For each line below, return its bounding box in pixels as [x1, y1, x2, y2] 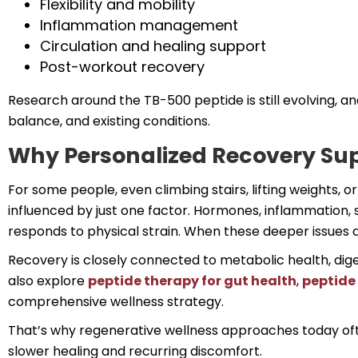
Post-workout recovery [40, 57, 205, 77]
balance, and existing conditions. [8, 112, 210, 130]
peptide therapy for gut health [88, 272, 296, 290]
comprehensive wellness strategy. [8, 292, 224, 311]
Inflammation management [40, 15, 238, 35]
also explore [8, 272, 88, 290]
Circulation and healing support [40, 36, 266, 56]
